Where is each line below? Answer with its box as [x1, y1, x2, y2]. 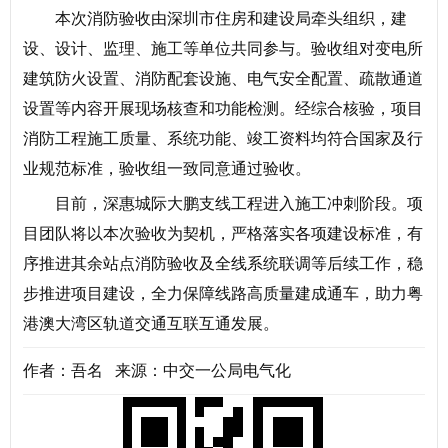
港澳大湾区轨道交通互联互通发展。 [23, 315, 279, 333]
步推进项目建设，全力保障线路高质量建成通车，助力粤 [23, 285, 423, 303]
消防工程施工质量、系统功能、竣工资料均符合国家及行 [23, 130, 423, 148]
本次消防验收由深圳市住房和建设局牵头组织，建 [55, 10, 407, 28]
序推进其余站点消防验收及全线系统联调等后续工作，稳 [23, 255, 423, 273]
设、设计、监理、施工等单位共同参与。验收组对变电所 [23, 40, 423, 58]
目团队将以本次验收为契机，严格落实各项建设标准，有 [23, 225, 423, 243]
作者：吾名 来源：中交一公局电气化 [23, 362, 291, 380]
